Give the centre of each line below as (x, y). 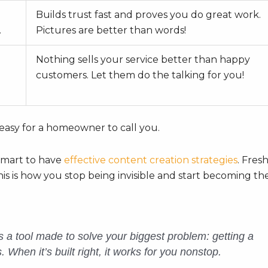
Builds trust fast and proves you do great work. (148, 15)
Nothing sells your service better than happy (143, 60)
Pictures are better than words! (111, 31)
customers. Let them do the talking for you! (140, 75)
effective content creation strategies (151, 160)
